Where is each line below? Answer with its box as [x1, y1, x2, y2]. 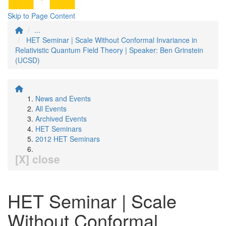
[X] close [15, 151, 60, 166]
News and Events [35, 93, 91, 103]
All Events [35, 103, 67, 114]
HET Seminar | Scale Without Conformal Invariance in [26, 35, 197, 45]
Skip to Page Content [8, 11, 75, 21]
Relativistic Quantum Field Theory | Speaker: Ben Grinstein [15, 45, 203, 55]
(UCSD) [15, 55, 40, 65]
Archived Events [35, 114, 87, 124]
